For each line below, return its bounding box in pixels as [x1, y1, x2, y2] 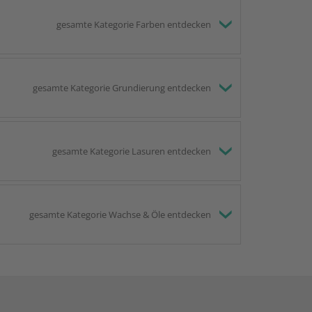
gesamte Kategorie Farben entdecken [56, 17, 211, 31]
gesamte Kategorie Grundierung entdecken [33, 81, 211, 94]
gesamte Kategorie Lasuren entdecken [52, 144, 211, 157]
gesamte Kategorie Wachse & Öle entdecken [29, 208, 211, 221]
